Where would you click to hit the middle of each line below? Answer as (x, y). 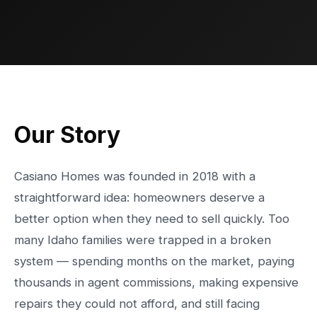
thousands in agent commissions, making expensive (156, 282)
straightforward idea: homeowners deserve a (139, 197)
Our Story (67, 135)
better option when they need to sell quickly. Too (152, 219)
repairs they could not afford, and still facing (137, 304)
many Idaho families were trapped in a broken (143, 240)
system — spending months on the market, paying (154, 261)
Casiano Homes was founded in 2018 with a (135, 176)
